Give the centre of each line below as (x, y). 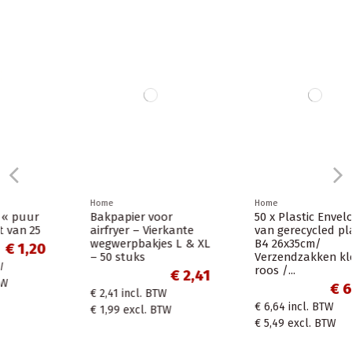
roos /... (218, 270)
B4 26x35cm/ (231, 243)
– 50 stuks (61, 257)
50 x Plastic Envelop (251, 216)
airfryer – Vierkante (86, 230)
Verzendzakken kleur (255, 257)
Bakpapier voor (75, 216)
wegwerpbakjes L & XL (94, 243)
